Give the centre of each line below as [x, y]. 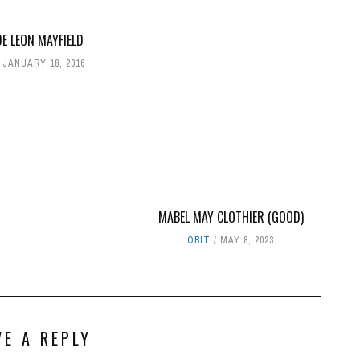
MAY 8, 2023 [247, 240]
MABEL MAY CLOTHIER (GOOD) [231, 217]
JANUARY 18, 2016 [43, 63]
